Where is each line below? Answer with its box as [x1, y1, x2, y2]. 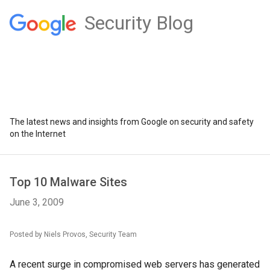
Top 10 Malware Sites [10, 175, 127, 189]
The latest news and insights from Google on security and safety [10, 117, 254, 127]
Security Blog [84, 11, 193, 34]
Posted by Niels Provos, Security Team [10, 230, 137, 239]
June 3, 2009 [10, 196, 64, 208]
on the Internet [10, 129, 66, 139]
